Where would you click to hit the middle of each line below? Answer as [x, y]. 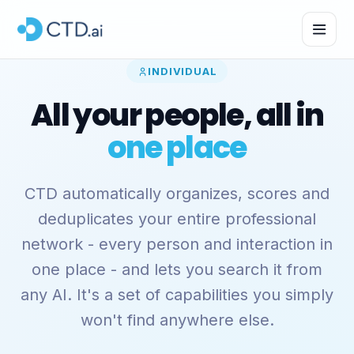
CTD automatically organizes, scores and [177, 194]
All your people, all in [177, 115]
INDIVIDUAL [183, 71]
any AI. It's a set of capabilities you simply [177, 295]
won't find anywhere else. [177, 320]
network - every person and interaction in [177, 244]
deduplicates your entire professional [177, 219]
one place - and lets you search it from [177, 269]
